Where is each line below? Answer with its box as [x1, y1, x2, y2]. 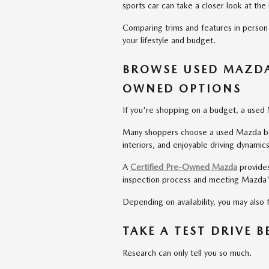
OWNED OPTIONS [122, 82, 241, 95]
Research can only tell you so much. [122, 247, 252, 258]
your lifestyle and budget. [122, 35, 216, 45]
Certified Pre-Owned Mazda [130, 162, 237, 172]
